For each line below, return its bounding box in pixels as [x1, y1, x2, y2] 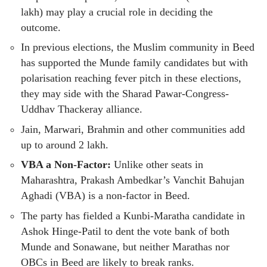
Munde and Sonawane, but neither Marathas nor [21, 240, 229, 253]
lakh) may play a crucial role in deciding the [21, 5, 213, 18]
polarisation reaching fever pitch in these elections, [21, 72, 241, 85]
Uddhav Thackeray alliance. [21, 103, 142, 116]
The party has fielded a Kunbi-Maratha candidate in [21, 209, 245, 222]
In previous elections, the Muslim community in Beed [21, 41, 254, 54]
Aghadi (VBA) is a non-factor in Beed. [21, 190, 190, 202]
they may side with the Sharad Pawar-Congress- [21, 88, 229, 100]
